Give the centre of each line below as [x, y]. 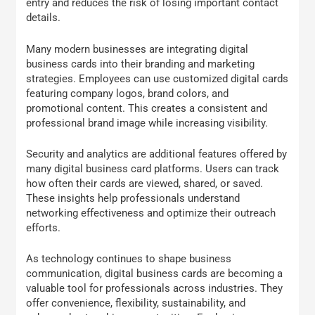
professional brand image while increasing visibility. [147, 123]
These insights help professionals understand [133, 199]
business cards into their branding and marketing [141, 64]
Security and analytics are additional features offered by [157, 154]
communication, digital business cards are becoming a [155, 274]
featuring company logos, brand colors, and [128, 93]
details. [44, 18]
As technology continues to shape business [129, 259]
